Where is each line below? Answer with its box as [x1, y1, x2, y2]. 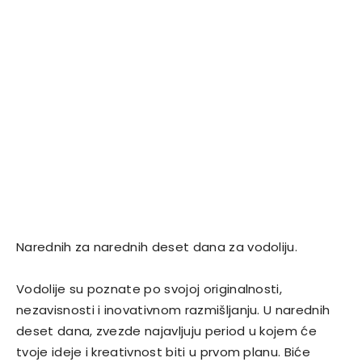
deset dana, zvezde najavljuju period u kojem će [16, 322, 318, 340]
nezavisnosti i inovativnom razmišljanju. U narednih [16, 301, 330, 319]
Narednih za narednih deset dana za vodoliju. [16, 238, 298, 256]
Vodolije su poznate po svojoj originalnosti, [16, 280, 283, 298]
